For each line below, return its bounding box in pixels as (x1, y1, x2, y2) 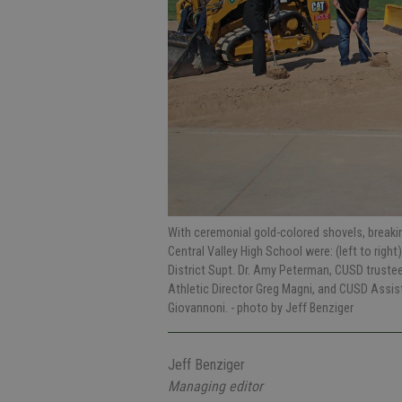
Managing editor (168, 377, 263, 395)
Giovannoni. (168, 300, 231, 315)
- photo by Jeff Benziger (231, 300, 354, 315)
